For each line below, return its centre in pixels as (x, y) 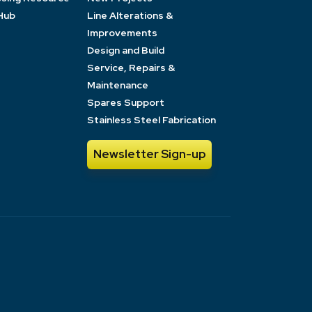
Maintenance (118, 85)
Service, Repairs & (131, 67)
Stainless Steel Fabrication (151, 119)
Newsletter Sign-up (149, 154)
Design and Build (126, 50)
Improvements (122, 32)
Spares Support (126, 102)
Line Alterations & (130, 15)
